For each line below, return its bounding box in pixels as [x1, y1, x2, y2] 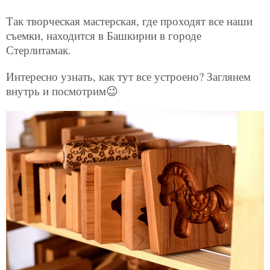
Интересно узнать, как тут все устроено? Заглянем [6, 69, 251, 84]
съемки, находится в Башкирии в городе [6, 28, 201, 43]
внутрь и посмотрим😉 [6, 83, 122, 99]
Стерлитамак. [6, 42, 71, 58]
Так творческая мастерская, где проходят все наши [6, 13, 253, 29]
